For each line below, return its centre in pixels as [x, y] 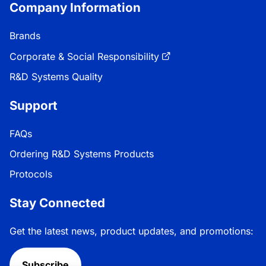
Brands [25, 35]
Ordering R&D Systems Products [82, 153]
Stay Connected [57, 202]
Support [34, 105]
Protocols [31, 174]
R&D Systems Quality [56, 76]
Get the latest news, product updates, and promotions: [132, 231]
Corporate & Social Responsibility [84, 56]
